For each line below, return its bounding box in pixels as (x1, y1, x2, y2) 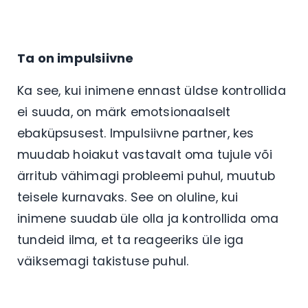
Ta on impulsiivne (17, 49, 134, 67)
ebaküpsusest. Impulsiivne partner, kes (17, 124, 254, 142)
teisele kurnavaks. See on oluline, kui (17, 188, 239, 206)
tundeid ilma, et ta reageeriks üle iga (17, 231, 244, 248)
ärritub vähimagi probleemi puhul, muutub (17, 167, 276, 184)
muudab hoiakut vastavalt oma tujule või (17, 146, 272, 163)
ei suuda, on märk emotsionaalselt (17, 103, 231, 120)
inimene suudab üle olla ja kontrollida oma (17, 210, 279, 227)
